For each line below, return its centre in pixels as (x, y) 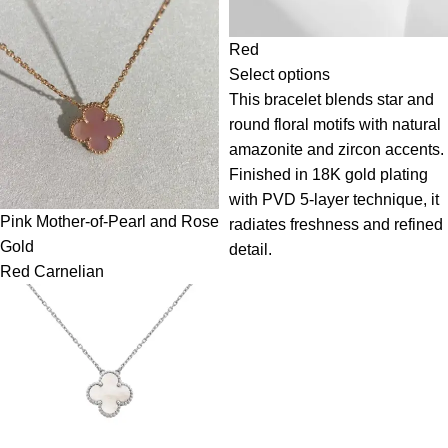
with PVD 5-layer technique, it (334, 199)
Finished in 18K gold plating (328, 174)
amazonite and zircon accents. (336, 149)
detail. (250, 249)
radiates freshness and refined (336, 224)
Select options (279, 74)
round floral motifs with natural (335, 124)
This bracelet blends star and (331, 99)
